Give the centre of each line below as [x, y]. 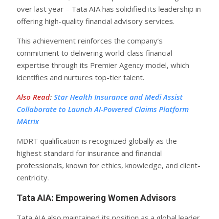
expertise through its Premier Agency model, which [103, 65]
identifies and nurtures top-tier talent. [80, 77]
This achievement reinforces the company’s [90, 40]
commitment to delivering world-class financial [94, 53]
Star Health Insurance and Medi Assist [118, 97]
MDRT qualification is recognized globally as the [97, 141]
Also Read [33, 97]
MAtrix [28, 121]
